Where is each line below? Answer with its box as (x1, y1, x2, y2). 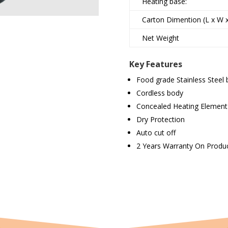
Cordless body (136, 88, 183, 98)
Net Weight (141, 33, 179, 43)
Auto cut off (136, 128, 176, 138)
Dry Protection (136, 115, 185, 125)
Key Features (129, 59, 182, 70)
